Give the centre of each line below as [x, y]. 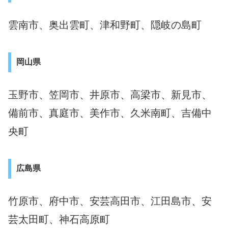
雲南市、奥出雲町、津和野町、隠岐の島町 [105, 25]
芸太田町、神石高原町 [59, 219]
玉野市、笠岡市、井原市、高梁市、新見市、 [110, 94]
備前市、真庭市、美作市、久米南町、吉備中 [110, 113]
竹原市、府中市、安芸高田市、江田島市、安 [110, 201]
